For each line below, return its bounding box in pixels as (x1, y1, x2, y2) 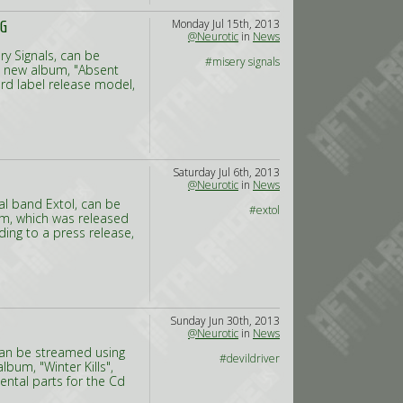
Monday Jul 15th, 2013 (172, 16, 280, 31)
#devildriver (219, 351, 280, 366)
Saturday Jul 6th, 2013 (173, 165, 280, 180)
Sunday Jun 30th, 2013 (170, 313, 280, 328)
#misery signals (205, 54, 280, 69)
